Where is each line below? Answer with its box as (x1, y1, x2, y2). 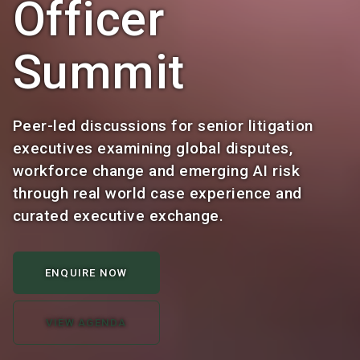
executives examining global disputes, (13, 139, 293, 157)
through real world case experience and (13, 184, 302, 202)
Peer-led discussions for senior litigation (13, 117, 313, 135)
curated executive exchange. (13, 207, 224, 225)
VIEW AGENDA (46, 317, 127, 329)
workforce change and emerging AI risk (13, 162, 301, 180)
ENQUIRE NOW (45, 267, 128, 279)
